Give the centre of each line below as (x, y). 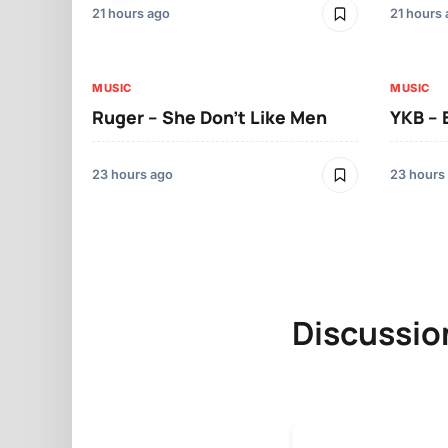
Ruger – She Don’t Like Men (209, 116)
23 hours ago (132, 174)
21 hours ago (131, 13)
